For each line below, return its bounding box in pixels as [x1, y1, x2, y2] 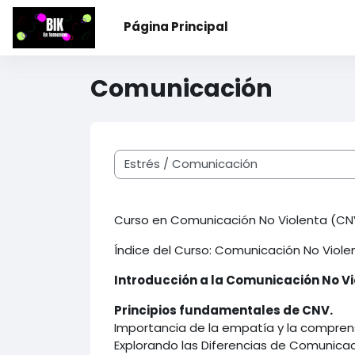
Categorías [79, 155, 148, 172]
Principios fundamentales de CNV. [113, 301, 333, 319]
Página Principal [124, 18, 228, 35]
